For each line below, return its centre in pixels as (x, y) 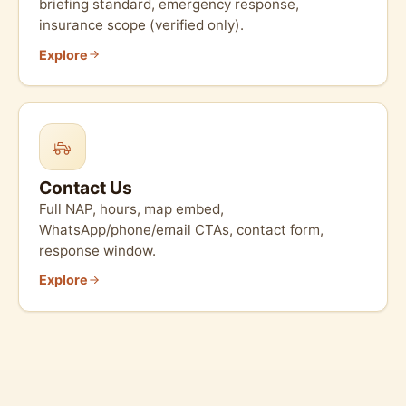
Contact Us (86, 187)
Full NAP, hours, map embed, (132, 208)
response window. (98, 250)
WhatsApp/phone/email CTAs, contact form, (182, 229)
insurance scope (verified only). (142, 25)
